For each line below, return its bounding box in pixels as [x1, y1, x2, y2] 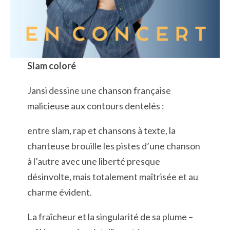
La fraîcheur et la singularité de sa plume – [27, 211, 193, 223]
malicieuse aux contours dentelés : [27, 100, 164, 112]
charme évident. [27, 186, 92, 198]
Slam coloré [27, 60, 76, 72]
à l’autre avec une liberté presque [27, 156, 160, 167]
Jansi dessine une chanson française [27, 85, 171, 97]
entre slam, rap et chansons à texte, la [27, 125, 176, 137]
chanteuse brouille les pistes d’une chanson [27, 140, 200, 152]
